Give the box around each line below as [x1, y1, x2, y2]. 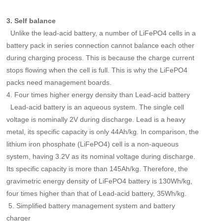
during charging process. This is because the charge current [6, 53, 195, 62]
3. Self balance [6, 16, 56, 25]
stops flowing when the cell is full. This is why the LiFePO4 [6, 66, 188, 74]
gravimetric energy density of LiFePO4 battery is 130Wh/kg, [6, 177, 193, 185]
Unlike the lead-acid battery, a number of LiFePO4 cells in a [6, 29, 196, 37]
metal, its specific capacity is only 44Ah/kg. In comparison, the [6, 127, 199, 136]
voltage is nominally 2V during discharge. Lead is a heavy [6, 115, 186, 123]
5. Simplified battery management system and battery [6, 201, 176, 210]
